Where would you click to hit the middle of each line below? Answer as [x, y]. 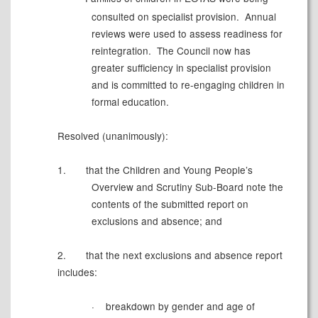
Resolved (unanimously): [113, 136]
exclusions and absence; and [157, 221]
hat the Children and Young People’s [170, 170]
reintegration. [121, 51]
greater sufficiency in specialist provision [181, 68]
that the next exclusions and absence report [182, 255]
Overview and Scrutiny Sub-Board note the [187, 187]
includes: [77, 272]
